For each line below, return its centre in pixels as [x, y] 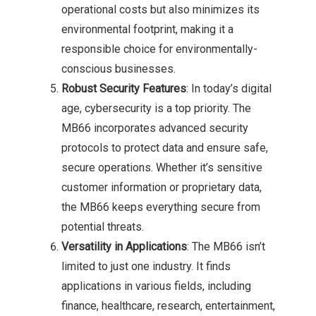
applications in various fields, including [156, 286]
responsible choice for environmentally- [159, 49]
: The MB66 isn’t [226, 247]
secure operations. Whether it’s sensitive [162, 168]
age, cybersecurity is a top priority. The [156, 109]
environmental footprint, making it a [147, 30]
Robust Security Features [123, 89]
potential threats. [102, 227]
